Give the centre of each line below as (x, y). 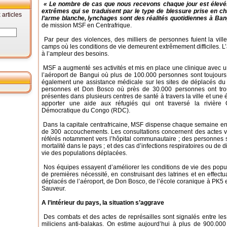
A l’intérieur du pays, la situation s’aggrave (103, 203)
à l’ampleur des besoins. (75, 54)
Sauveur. (54, 188)
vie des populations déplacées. (84, 153)
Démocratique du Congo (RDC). (86, 110)
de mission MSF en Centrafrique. (87, 25)
